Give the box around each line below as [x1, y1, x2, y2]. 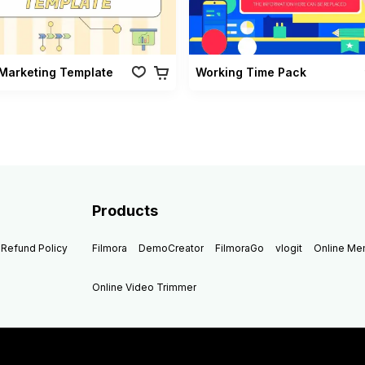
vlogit [275, 242, 303, 255]
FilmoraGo [215, 242, 265, 255]
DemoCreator [139, 242, 204, 255]
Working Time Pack [195, 65, 306, 80]
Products [92, 202, 159, 220]
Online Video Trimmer [92, 281, 197, 294]
